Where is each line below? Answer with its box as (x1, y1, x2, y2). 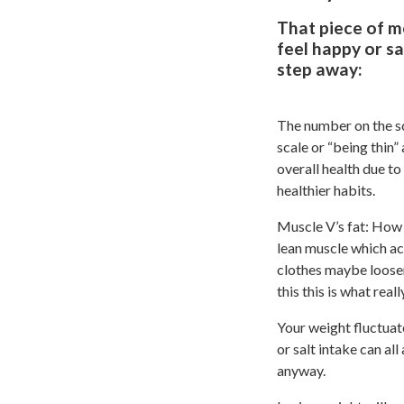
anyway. (277, 361, 326, 379)
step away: (277, 58, 363, 79)
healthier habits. (277, 180, 375, 198)
